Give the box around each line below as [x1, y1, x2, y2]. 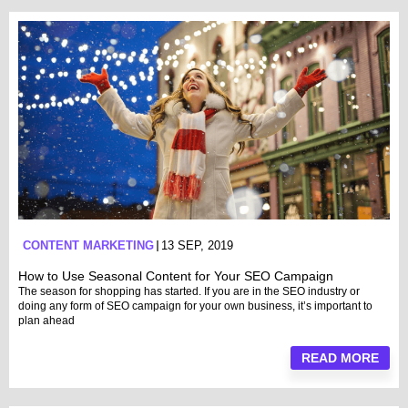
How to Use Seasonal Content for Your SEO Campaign [18, 268, 333, 283]
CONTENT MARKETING [23, 238, 154, 252]
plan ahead [18, 313, 75, 327]
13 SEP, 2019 [161, 238, 233, 252]
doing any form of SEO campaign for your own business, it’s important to [18, 299, 372, 312]
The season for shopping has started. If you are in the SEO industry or [18, 284, 360, 298]
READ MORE [301, 350, 379, 365]
